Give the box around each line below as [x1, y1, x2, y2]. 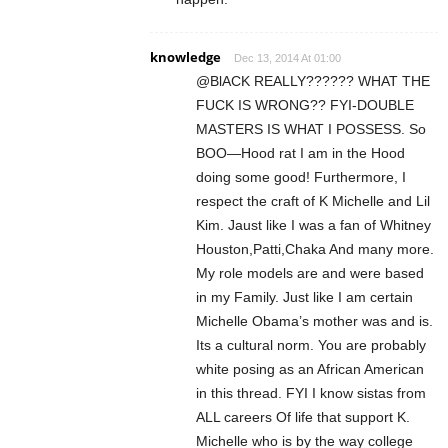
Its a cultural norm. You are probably [196, 336, 426, 353]
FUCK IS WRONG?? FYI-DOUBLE [196, 96, 414, 113]
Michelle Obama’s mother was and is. [196, 312, 433, 329]
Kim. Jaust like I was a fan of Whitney [196, 216, 431, 233]
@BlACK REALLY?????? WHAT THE [196, 72, 430, 89]
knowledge [150, 47, 221, 66]
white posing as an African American [196, 360, 424, 377]
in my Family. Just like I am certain [196, 288, 413, 305]
